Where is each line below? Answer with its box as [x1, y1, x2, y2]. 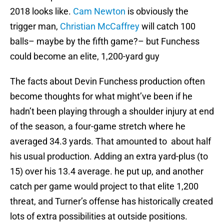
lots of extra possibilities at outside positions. [10, 211, 187, 222]
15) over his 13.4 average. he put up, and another [10, 166, 203, 177]
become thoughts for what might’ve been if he [10, 91, 192, 102]
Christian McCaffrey [60, 21, 139, 32]
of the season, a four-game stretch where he [10, 121, 185, 132]
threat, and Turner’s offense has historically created [10, 196, 213, 207]
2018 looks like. [10, 6, 73, 17]
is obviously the [125, 6, 188, 17]
